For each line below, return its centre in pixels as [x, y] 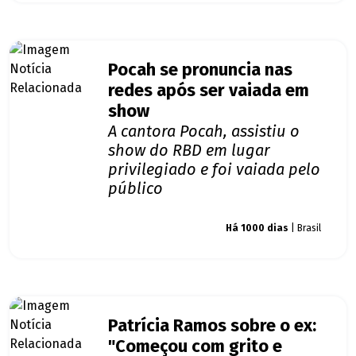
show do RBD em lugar [189, 151]
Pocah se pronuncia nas [200, 70]
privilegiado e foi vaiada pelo [214, 170]
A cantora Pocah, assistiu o [204, 132]
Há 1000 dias [257, 228]
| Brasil [305, 228]
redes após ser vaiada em [209, 91]
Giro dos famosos [159, 228]
